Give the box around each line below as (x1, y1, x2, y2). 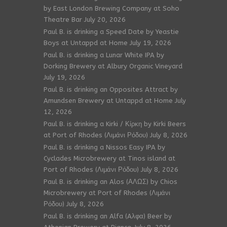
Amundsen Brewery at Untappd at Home (44, 97, 173, 104)
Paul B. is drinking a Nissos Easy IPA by (44, 143, 165, 151)
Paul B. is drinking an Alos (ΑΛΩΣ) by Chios (44, 178, 177, 185)
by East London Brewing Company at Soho (44, 5, 179, 12)
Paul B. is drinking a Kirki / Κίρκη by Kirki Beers (44, 120, 186, 128)
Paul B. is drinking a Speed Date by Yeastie (44, 28, 179, 35)
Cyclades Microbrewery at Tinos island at (44, 155, 175, 162)
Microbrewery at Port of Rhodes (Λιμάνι (44, 189, 170, 197)
